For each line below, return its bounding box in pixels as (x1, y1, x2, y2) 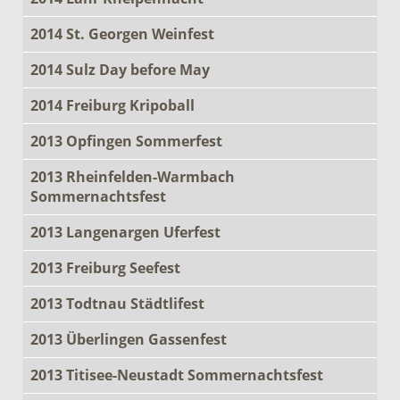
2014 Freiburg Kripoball (30, 95, 195, 115)
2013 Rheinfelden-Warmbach (30, 166, 235, 187)
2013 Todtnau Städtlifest (30, 293, 204, 313)
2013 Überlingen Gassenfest (30, 329, 227, 349)
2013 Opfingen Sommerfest (30, 130, 222, 151)
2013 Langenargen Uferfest (30, 221, 221, 242)
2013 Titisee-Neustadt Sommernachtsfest (30, 364, 323, 385)
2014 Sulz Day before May (30, 59, 210, 79)
